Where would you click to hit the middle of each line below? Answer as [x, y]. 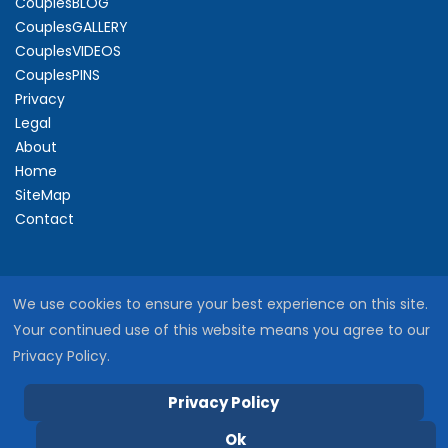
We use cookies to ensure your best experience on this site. [221, 304]
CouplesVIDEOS [68, 51]
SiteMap [43, 195]
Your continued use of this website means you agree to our [222, 330]
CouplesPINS [57, 75]
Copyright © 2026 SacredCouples [146, 430]
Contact [44, 219]
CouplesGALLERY [71, 27]
